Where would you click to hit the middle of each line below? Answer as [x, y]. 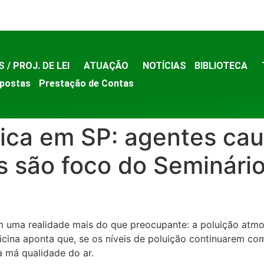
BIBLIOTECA [221, 65]
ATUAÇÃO [106, 65]
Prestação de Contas [86, 83]
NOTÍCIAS [164, 65]
